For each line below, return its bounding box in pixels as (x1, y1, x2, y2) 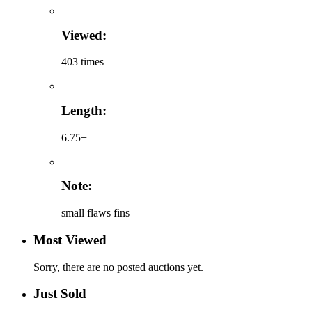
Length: (61, 102, 107, 118)
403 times (61, 56, 104, 68)
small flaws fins (61, 207, 130, 219)
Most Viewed (33, 232, 107, 247)
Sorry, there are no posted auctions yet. (33, 260, 203, 273)
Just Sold (33, 286, 86, 302)
